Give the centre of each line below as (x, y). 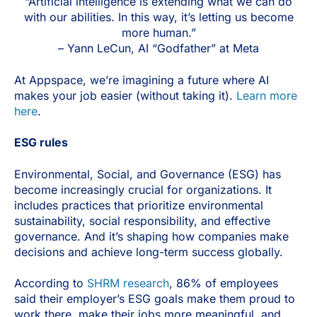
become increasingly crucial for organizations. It (143, 189)
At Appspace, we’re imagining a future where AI (142, 80)
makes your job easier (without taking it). (125, 95)
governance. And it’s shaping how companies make (151, 236)
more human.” (158, 33)
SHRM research (128, 283)
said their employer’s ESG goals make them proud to (155, 299)
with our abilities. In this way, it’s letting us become (158, 17)
